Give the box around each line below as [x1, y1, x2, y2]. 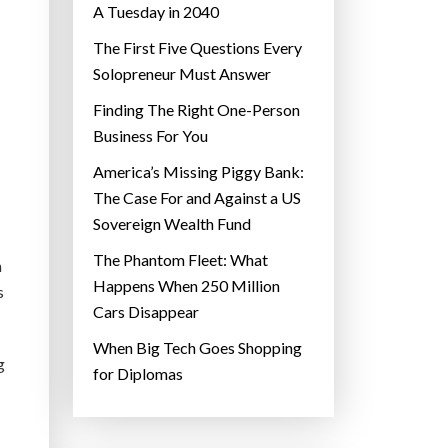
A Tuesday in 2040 [93, 2, 219, 22]
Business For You [93, 126, 208, 146]
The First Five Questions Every [93, 38, 302, 58]
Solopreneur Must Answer [93, 64, 271, 84]
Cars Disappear [93, 302, 199, 322]
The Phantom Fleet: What [93, 250, 268, 270]
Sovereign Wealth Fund [93, 214, 251, 234]
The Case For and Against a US [93, 188, 301, 208]
